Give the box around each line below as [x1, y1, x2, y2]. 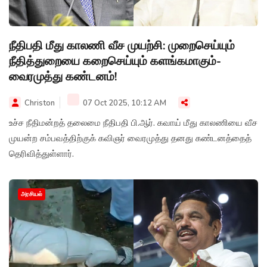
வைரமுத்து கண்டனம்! [9, 68, 117, 85]
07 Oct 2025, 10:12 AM [81, 97, 166, 108]
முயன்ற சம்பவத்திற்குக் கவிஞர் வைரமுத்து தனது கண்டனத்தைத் [9, 132, 252, 144]
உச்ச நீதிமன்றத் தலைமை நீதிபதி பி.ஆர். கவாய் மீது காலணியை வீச [9, 116, 257, 129]
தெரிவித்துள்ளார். [9, 147, 74, 160]
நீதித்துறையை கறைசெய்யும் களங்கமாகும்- [9, 52, 221, 69]
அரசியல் [21, 190, 42, 198]
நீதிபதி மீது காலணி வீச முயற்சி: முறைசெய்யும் [9, 37, 235, 54]
